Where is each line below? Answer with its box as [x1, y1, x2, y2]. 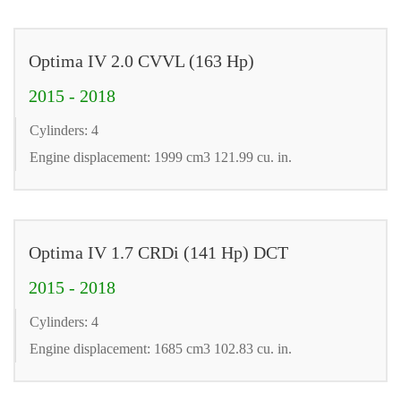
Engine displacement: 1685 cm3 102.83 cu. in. [30, 340, 292, 356]
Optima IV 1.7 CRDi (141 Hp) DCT [29, 242, 288, 262]
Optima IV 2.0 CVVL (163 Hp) [29, 50, 254, 71]
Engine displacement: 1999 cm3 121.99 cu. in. [30, 149, 292, 165]
